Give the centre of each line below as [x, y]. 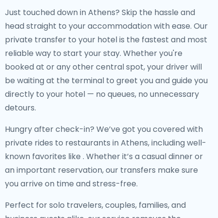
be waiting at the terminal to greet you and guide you [106, 81]
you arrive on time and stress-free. [71, 184]
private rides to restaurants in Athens [76, 143]
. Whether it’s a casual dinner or [143, 156]
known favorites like [44, 156]
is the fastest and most [162, 40]
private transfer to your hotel [61, 40]
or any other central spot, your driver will [124, 67]
